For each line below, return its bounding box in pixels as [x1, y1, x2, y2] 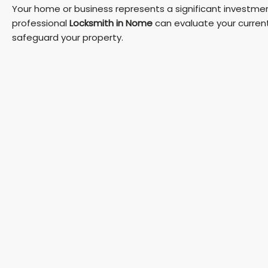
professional [12, 16, 69, 29]
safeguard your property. [12, 31, 123, 44]
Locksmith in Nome [69, 16, 153, 29]
